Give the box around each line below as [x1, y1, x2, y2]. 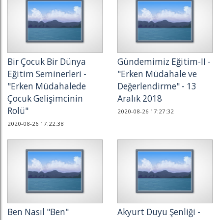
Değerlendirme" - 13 [117, 81, 196, 92]
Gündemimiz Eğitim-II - [117, 56, 211, 67]
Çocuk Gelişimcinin [7, 93, 83, 104]
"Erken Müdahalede [7, 81, 86, 92]
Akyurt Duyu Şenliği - [117, 206, 200, 218]
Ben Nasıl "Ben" [7, 206, 69, 218]
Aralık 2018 [117, 93, 162, 104]
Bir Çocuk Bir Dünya [7, 56, 86, 67]
